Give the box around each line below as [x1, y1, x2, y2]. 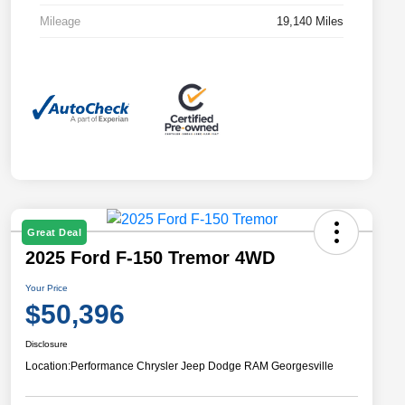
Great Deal [27, 226, 81, 238]
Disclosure [25, 338, 68, 349]
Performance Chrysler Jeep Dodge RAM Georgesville [71, 359, 334, 372]
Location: [25, 359, 71, 372]
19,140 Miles [277, 14, 344, 28]
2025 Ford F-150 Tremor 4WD [25, 247, 275, 268]
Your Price [25, 282, 68, 293]
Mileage [40, 14, 80, 28]
